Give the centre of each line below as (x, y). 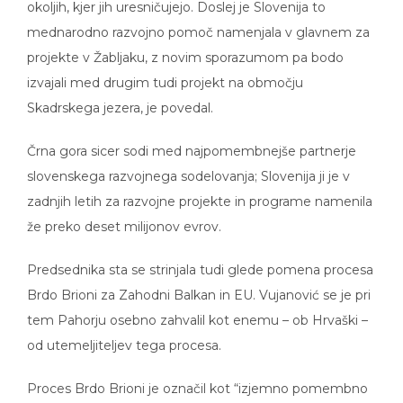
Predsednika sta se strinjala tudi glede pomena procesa (200, 257)
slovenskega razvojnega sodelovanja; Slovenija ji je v (188, 164)
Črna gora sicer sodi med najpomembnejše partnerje (192, 139)
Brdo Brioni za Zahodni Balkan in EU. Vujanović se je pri (199, 282)
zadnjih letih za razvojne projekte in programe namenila (200, 189)
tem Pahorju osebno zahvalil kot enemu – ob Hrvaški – (197, 308)
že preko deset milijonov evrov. (124, 214)
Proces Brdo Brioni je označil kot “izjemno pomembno (197, 376)
